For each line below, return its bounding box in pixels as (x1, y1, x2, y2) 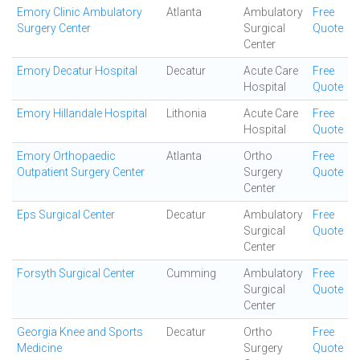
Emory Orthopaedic (17, 149, 116, 162)
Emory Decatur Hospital (17, 64, 137, 77)
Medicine (17, 342, 62, 354)
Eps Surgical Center (17, 208, 115, 221)
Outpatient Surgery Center (17, 166, 145, 178)
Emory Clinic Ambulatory (17, 6, 142, 18)
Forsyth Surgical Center (17, 267, 135, 280)
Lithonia (166, 107, 207, 120)
